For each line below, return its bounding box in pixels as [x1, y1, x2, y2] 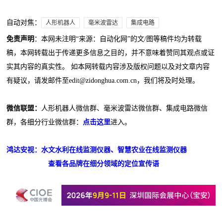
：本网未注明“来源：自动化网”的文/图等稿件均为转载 [34, 35, 202, 43]
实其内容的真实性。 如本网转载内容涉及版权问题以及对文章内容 [6, 62, 210, 70]
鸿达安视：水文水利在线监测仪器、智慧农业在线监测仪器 [6, 146, 187, 154]
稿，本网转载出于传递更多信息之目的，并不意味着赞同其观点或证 [6, 49, 215, 56]
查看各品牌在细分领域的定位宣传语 [48, 160, 160, 167]
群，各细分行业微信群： [6, 118, 83, 126]
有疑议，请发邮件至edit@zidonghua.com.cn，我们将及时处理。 [6, 76, 200, 84]
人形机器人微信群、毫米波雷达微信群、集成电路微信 [41, 104, 208, 112]
